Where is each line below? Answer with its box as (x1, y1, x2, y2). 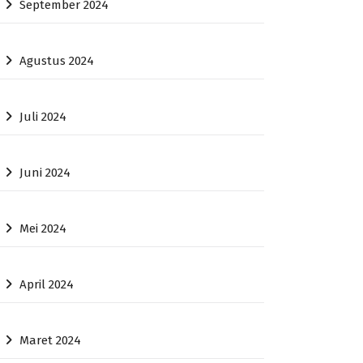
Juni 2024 (19, 165, 71, 181)
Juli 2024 (19, 109, 67, 125)
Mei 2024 (19, 221, 67, 237)
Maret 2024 (19, 333, 82, 348)
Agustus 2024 (19, 53, 95, 69)
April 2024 (19, 277, 75, 293)
